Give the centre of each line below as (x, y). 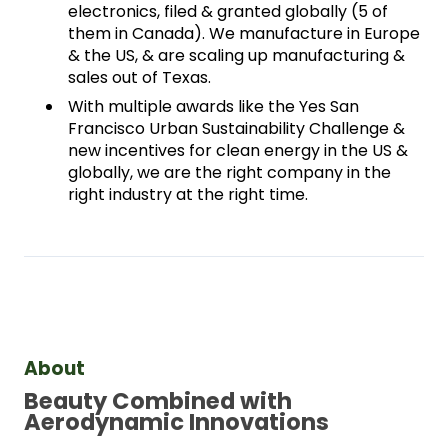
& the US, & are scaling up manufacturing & (236, 55)
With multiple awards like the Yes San (213, 106)
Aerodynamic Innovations (176, 422)
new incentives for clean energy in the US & (238, 150)
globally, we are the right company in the (229, 172)
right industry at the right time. (188, 194)
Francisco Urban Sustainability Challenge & (236, 128)
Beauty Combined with (158, 401)
